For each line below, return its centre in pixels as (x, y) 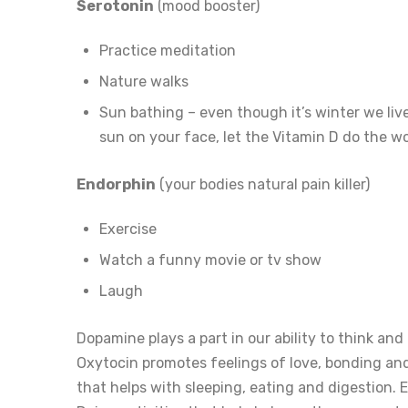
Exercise (128, 229)
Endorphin (116, 184)
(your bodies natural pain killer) (263, 184)
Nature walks (144, 81)
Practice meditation (168, 50)
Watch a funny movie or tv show (210, 260)
